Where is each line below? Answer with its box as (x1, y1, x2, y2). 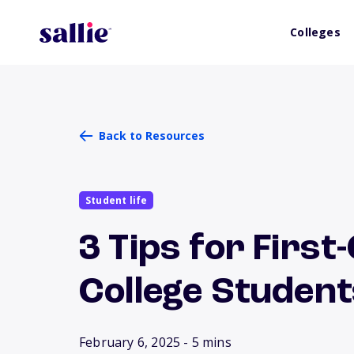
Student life (85, 194, 148, 207)
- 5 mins (183, 333, 232, 351)
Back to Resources (99, 128, 205, 143)
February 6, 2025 (79, 333, 181, 351)
